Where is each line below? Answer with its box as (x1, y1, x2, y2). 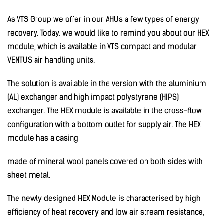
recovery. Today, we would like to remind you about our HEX (7, 28, 209, 37)
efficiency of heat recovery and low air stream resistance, (7, 207, 204, 217)
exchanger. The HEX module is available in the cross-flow (7, 106, 202, 115)
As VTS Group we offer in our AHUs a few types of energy (7, 15, 199, 24)
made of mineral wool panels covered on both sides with (7, 157, 203, 166)
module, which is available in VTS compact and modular (7, 42, 197, 51)
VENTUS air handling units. (7, 55, 95, 65)
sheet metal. (7, 170, 50, 180)
